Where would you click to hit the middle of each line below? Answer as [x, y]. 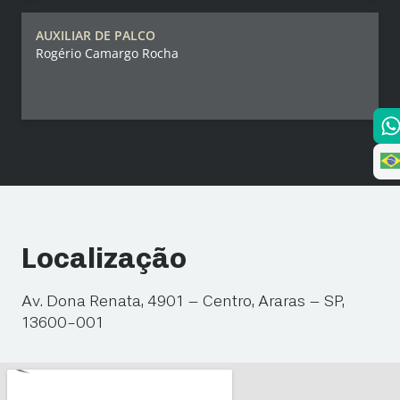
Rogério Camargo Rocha [107, 54]
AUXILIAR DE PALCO [96, 36]
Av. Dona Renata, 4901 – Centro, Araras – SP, [183, 302]
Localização [104, 260]
